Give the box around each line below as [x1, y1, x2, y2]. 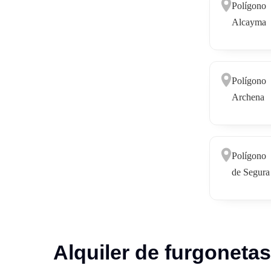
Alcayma [231, 16, 266, 27]
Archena [231, 91, 264, 102]
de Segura [231, 166, 270, 177]
